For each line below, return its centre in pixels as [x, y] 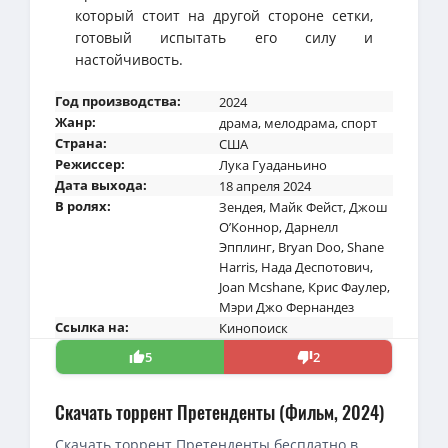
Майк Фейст [306, 206]
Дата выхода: [101, 184]
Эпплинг [245, 246]
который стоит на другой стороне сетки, [224, 15]
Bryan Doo [309, 246]
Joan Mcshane [260, 286]
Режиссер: [90, 163]
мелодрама [299, 122]
